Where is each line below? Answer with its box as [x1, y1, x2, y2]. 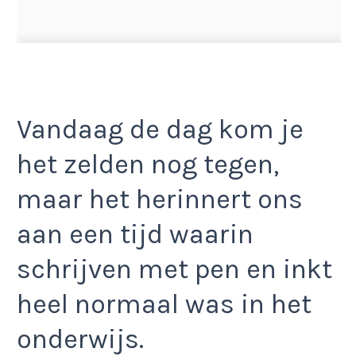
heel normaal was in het [17, 288, 311, 321]
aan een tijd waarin [17, 219, 253, 251]
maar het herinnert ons [17, 184, 303, 216]
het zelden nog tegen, [17, 149, 279, 181]
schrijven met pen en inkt [17, 253, 332, 286]
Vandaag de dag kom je [17, 114, 304, 146]
